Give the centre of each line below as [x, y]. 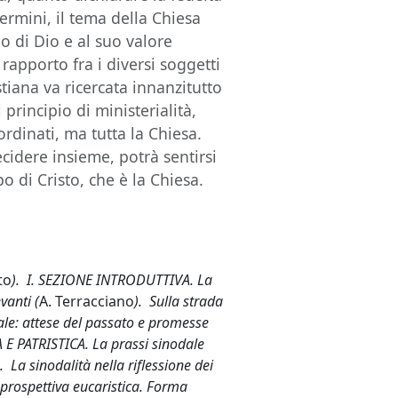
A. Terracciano [87, 301]
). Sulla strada [179, 301]
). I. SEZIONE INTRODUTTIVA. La [112, 280]
